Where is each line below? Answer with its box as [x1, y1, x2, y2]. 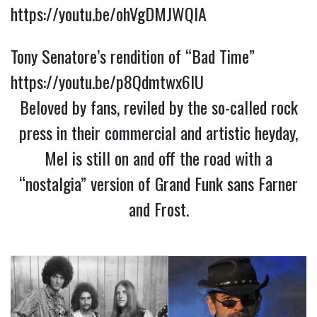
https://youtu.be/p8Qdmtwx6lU [11, 69, 204, 95]
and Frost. [128, 196, 189, 222]
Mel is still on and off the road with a [45, 145, 272, 171]
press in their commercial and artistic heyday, [19, 120, 298, 146]
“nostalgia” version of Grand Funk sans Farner [19, 171, 298, 197]
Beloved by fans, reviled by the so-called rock [19, 94, 298, 120]
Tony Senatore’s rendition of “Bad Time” [11, 43, 255, 69]
